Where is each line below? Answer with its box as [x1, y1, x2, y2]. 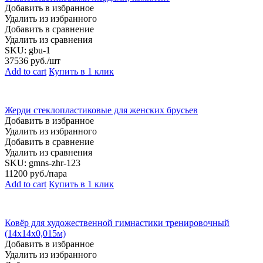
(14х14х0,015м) [5, 228, 66, 238]
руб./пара [28, 168, 67, 178]
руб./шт [28, 55, 60, 66]
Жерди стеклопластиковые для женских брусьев [5, 104, 198, 115]
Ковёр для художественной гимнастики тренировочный [5, 217, 230, 228]
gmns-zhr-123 [29, 157, 80, 168]
